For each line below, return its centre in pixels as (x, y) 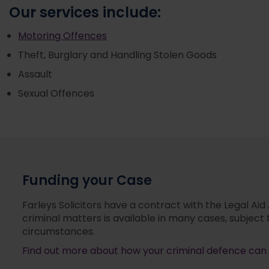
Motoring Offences (62, 36)
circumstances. (59, 232)
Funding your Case (87, 181)
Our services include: (85, 14)
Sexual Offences (56, 94)
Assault (35, 75)
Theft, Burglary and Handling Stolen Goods (117, 56)
